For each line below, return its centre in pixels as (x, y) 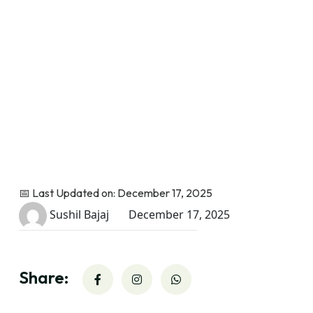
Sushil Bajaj (78, 215)
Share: (44, 277)
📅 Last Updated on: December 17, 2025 (116, 193)
